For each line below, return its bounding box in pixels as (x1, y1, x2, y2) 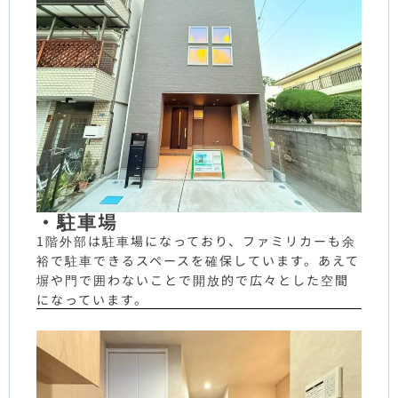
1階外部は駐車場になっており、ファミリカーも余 (36, 231, 356, 250)
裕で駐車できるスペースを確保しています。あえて (36, 251, 360, 269)
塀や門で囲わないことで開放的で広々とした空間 (36, 270, 349, 289)
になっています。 (36, 290, 148, 308)
